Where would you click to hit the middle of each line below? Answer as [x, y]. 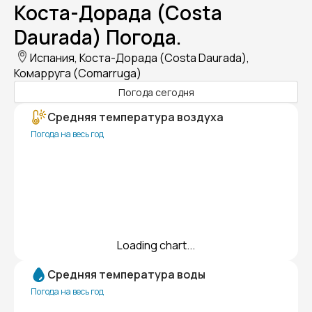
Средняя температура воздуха [135, 117]
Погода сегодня [156, 92]
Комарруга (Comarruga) [78, 73]
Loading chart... [156, 245]
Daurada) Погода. [98, 37]
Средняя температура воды [126, 275]
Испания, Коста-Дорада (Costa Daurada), [140, 58]
